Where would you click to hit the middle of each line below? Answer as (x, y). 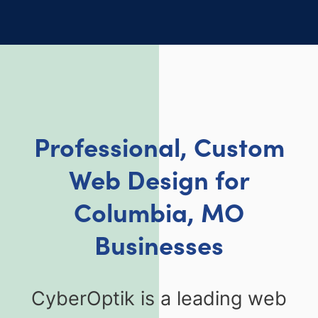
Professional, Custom (159, 146)
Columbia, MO (159, 211)
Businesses (159, 243)
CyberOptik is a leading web (159, 299)
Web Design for (159, 178)
